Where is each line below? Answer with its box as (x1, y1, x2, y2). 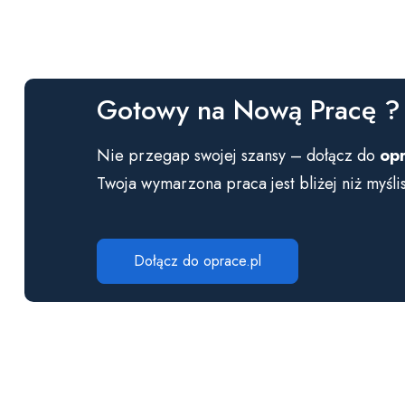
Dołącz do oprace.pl (134, 250, 261, 272)
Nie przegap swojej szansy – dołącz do (97, 144, 380, 168)
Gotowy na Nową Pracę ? (97, 90, 400, 130)
